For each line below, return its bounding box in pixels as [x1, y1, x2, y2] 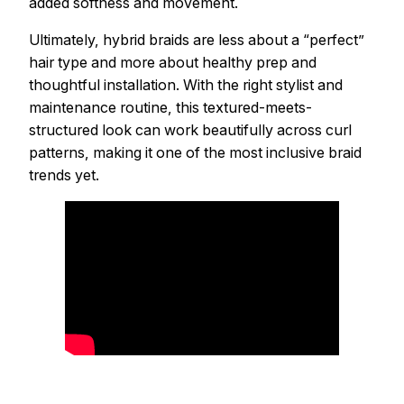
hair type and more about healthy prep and [29, 53, 317, 72]
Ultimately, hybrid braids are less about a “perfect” [29, 31, 364, 50]
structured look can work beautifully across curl [29, 121, 352, 140]
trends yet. [29, 166, 99, 185]
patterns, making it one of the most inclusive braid [29, 143, 362, 162]
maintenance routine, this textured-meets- [29, 98, 312, 117]
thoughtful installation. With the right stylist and [29, 76, 343, 95]
